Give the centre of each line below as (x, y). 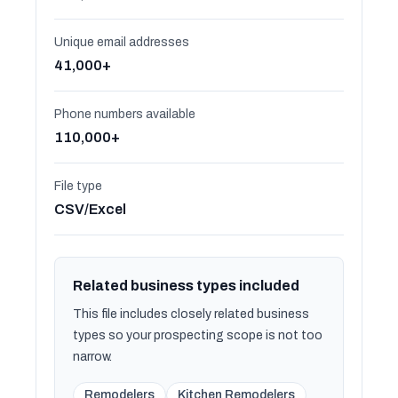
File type (78, 186)
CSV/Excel (90, 209)
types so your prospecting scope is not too (198, 335)
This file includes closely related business (191, 314)
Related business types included (186, 286)
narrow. (92, 357)
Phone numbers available (125, 114)
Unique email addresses (122, 42)
